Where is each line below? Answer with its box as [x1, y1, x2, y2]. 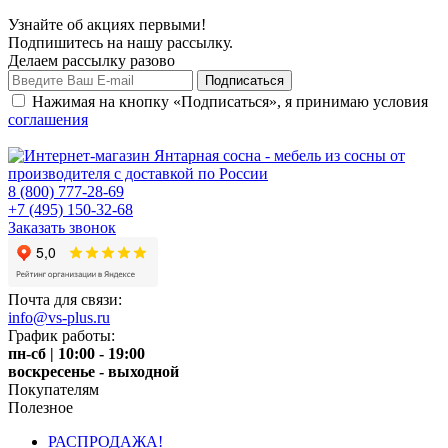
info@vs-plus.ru [8, 309, 110, 327]
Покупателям [8, 381, 99, 399]
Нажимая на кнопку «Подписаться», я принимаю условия [32, 93, 428, 111]
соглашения [8, 111, 88, 129]
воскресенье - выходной [8, 363, 179, 381]
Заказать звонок [8, 219, 116, 237]
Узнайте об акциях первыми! [8, 16, 206, 34]
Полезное [8, 399, 73, 417]
